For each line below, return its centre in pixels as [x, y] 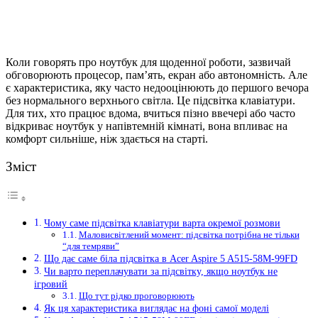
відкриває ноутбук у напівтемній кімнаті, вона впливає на [147, 126]
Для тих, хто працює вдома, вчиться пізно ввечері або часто [150, 113]
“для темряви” [91, 246]
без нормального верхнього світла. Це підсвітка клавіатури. [150, 100]
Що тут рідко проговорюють [136, 296]
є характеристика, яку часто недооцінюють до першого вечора [157, 87]
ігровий [51, 284]
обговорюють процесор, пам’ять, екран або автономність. [147, 75]
